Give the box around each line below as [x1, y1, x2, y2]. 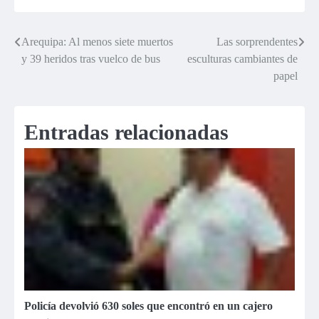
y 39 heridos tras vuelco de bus [21, 53, 160, 66]
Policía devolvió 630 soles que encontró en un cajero [24, 300, 273, 313]
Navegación [14, 36, 98, 56]
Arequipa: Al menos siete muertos [21, 36, 173, 48]
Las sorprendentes [216, 36, 298, 48]
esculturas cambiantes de [187, 53, 298, 66]
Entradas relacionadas [24, 120, 229, 145]
